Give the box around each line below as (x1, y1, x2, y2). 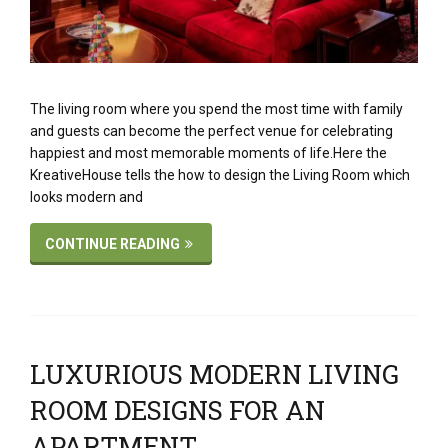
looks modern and (30, 188, 143, 205)
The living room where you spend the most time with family (30, 100, 403, 117)
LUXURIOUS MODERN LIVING (30, 356, 399, 391)
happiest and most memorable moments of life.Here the (30, 144, 387, 161)
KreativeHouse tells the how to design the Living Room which (30, 166, 410, 183)
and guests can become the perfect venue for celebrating (30, 122, 393, 139)
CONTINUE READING (45, 235, 180, 252)
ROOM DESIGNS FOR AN (30, 392, 325, 427)
